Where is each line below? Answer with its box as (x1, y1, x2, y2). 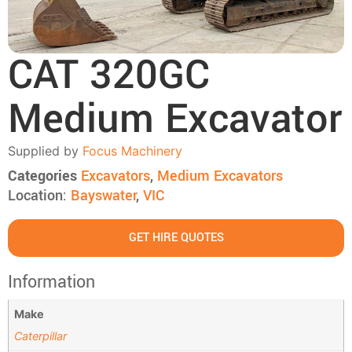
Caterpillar (14, 329, 68, 343)
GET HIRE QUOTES (128, 229, 224, 246)
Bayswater (71, 185, 136, 206)
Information (8, 269, 95, 295)
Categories (8, 166, 77, 186)
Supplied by (8, 143, 82, 159)
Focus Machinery (82, 143, 182, 159)
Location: (8, 185, 71, 206)
